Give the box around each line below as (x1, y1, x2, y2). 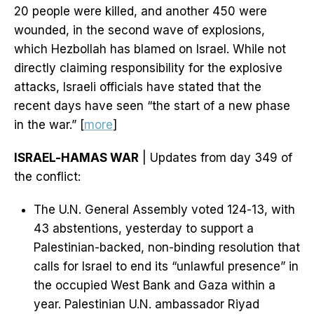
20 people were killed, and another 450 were (14, 4, 267, 19)
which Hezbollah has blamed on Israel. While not (14, 42, 286, 57)
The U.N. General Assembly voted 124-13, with (34, 203, 295, 217)
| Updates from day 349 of (139, 151, 292, 165)
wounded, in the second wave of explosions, (14, 23, 265, 38)
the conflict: (14, 170, 81, 184)
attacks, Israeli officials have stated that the (14, 80, 261, 95)
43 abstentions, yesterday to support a (34, 221, 254, 236)
